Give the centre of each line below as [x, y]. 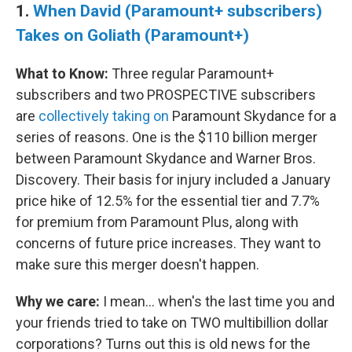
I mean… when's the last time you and [217, 302]
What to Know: [62, 74]
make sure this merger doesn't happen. [137, 265]
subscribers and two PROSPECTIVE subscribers [166, 95]
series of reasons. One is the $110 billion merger [167, 137]
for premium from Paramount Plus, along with [157, 222]
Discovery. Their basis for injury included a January [173, 180]
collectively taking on [104, 116]
